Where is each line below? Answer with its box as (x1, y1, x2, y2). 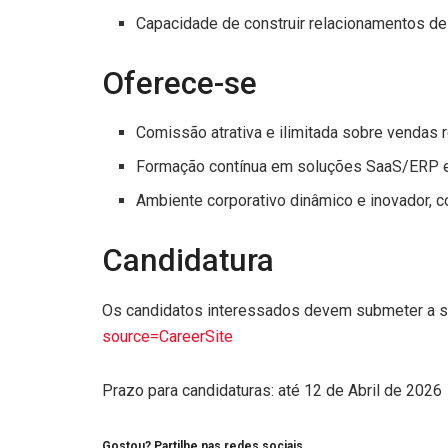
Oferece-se (102, 64, 257, 102)
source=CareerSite (102, 326, 233, 346)
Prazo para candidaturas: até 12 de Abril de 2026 (102, 380, 442, 400)
